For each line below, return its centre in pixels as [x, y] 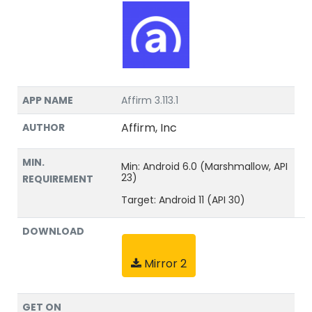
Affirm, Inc [149, 128]
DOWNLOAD [53, 231]
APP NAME [48, 100]
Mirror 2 [164, 264]
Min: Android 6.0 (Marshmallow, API [204, 166]
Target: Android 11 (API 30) [183, 200]
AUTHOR [44, 127]
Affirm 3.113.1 [150, 100]
